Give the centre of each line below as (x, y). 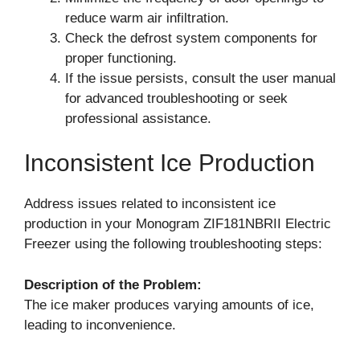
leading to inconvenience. (100, 325)
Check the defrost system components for (191, 38)
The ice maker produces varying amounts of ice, (169, 305)
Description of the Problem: (113, 284)
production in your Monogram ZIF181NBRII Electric (178, 224)
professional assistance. (138, 118)
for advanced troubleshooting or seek (176, 98)
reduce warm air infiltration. (147, 18)
